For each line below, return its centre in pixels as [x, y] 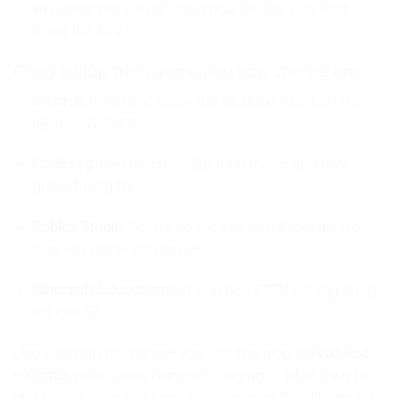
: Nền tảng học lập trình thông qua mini [219, 164]
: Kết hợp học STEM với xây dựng [270, 289]
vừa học [343, 352]
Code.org [62, 164]
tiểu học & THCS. [85, 123]
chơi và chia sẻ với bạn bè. [117, 249]
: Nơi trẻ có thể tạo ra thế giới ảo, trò [241, 227]
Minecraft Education [98, 289]
